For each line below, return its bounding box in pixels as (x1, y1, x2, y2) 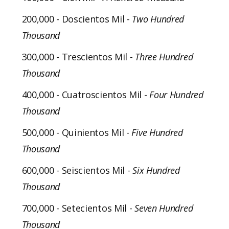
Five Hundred (131, 126, 183, 139)
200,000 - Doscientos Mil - (21, 12, 132, 25)
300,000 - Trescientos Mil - (21, 50, 135, 63)
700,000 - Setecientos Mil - (21, 201, 135, 214)
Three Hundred (135, 50, 193, 63)
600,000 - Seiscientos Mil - (21, 164, 133, 176)
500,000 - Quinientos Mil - (21, 126, 132, 139)
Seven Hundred (134, 201, 193, 214)
